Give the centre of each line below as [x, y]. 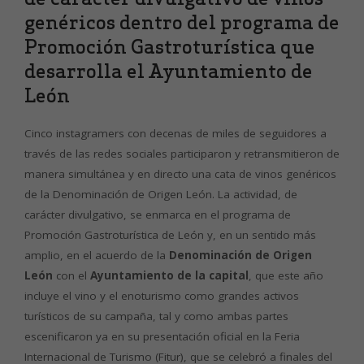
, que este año [286, 275]
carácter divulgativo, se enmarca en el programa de [158, 214]
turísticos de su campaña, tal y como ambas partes [156, 316]
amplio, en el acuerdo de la [97, 255]
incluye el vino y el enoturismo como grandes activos [162, 296]
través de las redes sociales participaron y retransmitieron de [182, 154]
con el [71, 275]
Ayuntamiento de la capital [169, 275]
